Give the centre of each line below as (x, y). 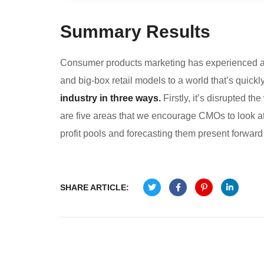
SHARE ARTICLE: (95, 187)
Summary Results (135, 32)
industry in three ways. (110, 98)
